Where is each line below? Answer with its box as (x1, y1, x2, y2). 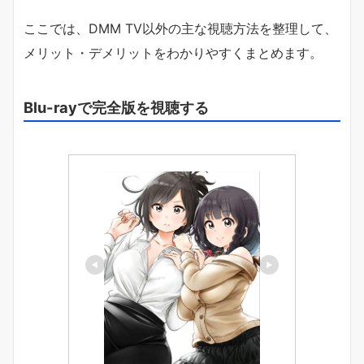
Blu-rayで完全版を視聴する (24, 98, 209, 117)
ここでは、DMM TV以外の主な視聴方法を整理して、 (24, 20, 337, 37)
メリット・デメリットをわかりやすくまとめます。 (24, 45, 323, 62)
